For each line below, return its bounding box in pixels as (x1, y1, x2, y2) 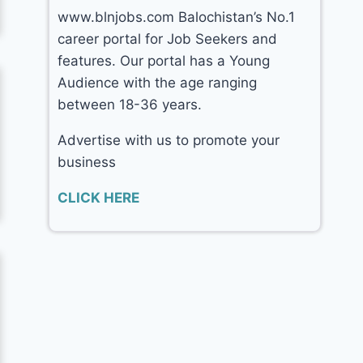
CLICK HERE (58, 189, 140, 206)
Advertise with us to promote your (58, 131, 280, 148)
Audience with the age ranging (58, 74, 258, 91)
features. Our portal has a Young (58, 52, 271, 69)
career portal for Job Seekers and (58, 30, 278, 47)
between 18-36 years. (58, 96, 203, 113)
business (58, 153, 117, 170)
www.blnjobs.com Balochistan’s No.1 (58, 8, 296, 25)
